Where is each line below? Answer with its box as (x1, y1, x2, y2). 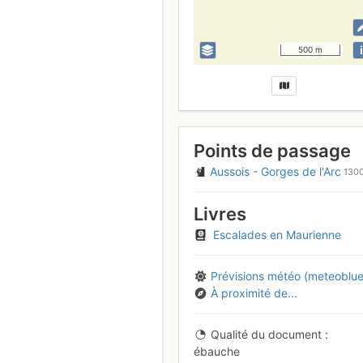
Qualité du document (211, 327, 322, 341)
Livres (193, 203, 246, 225)
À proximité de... (211, 285, 297, 300)
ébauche (193, 344, 240, 358)
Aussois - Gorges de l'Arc (210, 164, 341, 179)
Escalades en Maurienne (213, 227, 341, 241)
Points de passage (193, 140, 351, 162)
